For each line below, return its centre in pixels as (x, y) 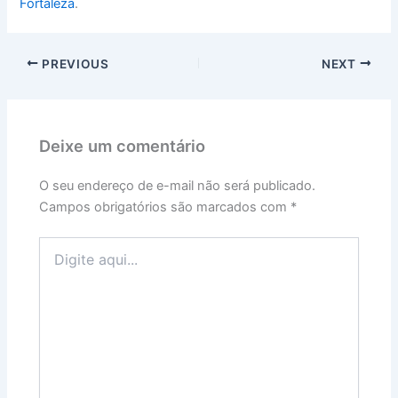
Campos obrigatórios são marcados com (165, 207)
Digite (56, 245)
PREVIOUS (74, 64)
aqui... (56, 263)
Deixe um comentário (123, 145)
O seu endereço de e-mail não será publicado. (178, 186)
